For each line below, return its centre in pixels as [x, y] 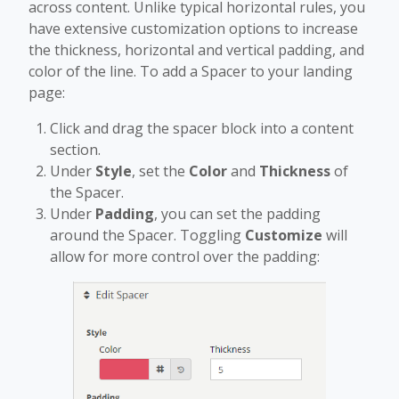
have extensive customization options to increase [193, 28]
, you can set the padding [237, 214]
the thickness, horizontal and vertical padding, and [196, 50]
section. [75, 150]
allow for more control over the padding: [185, 256]
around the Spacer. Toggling [147, 235]
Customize [284, 235]
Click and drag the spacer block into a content [202, 128]
